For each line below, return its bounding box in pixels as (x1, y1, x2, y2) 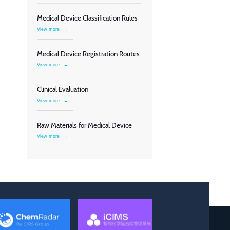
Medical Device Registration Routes (37, 49, 140, 58)
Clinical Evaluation (37, 85, 88, 94)
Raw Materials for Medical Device (37, 121, 132, 129)
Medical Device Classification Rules (37, 14, 138, 23)
